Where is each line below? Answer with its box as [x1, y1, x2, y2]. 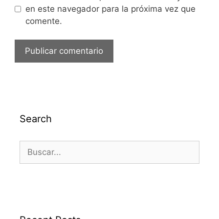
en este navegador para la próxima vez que [25, 3, 196, 14]
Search [20, 113, 52, 125]
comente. [25, 16, 62, 26]
